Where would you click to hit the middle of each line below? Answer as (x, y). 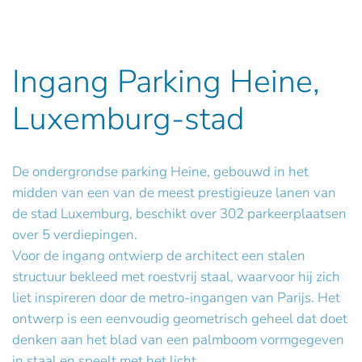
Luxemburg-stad (128, 118)
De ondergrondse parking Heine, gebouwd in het (160, 171)
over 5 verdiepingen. (75, 234)
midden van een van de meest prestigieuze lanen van (174, 192)
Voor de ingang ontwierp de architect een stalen (159, 255)
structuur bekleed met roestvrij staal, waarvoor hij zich (176, 276)
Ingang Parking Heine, (166, 81)
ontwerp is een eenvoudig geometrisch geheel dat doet (180, 318)
